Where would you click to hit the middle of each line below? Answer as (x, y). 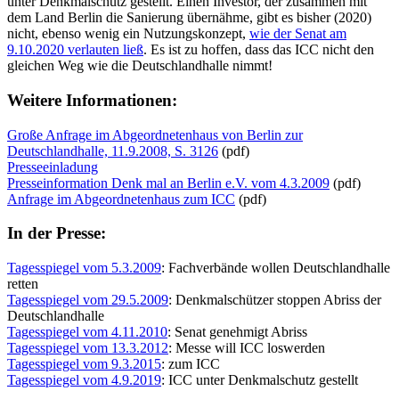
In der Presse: (57, 233)
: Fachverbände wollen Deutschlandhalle (276, 268)
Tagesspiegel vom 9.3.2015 (84, 364)
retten (23, 284)
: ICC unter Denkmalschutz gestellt (260, 380)
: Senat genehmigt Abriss (237, 332)
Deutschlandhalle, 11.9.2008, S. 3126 (113, 151)
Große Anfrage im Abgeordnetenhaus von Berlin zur (155, 134)
